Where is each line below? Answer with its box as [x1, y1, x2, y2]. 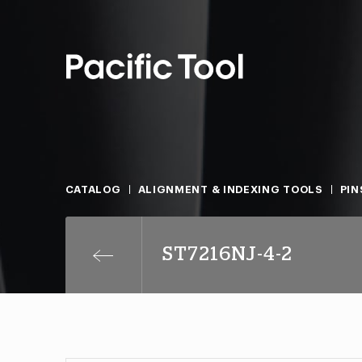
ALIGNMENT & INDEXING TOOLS [137, 184, 323, 195]
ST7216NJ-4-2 [162, 245, 293, 264]
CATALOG [65, 184, 121, 195]
